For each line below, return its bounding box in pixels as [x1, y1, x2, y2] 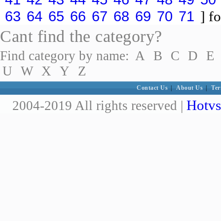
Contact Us [137, 84, 168, 91]
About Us [176, 84, 203, 91]
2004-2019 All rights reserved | [12, 98, 186, 113]
